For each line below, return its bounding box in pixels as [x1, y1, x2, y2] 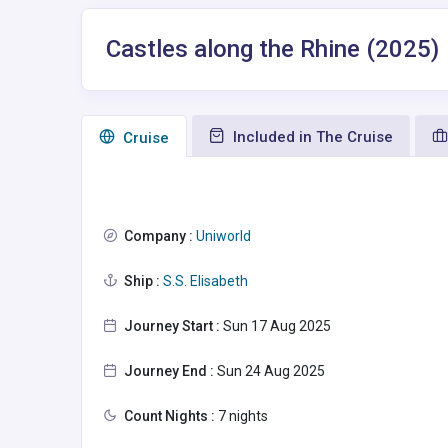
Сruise [119, 129, 169, 147]
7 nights [215, 407, 268, 424]
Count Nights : [124, 407, 215, 424]
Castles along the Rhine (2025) [106, 35, 439, 63]
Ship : [124, 272, 160, 289]
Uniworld [193, 227, 251, 244]
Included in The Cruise [229, 128, 393, 146]
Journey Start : [124, 317, 220, 334]
